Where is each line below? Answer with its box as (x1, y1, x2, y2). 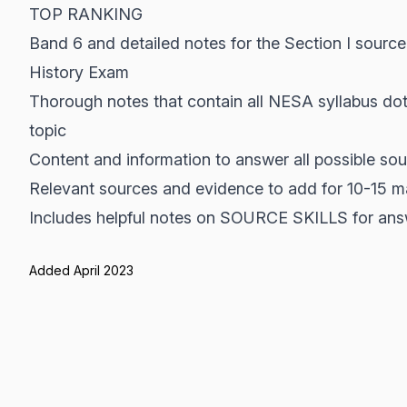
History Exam (29, 63, 129, 82)
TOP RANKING (29, 5, 143, 24)
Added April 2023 (29, 263, 134, 278)
